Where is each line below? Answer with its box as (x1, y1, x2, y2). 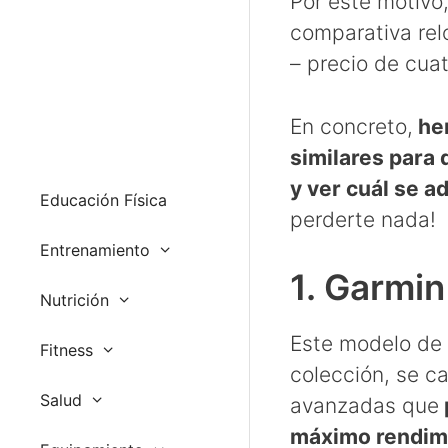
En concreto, (290, 113, 413, 139)
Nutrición (40, 289, 109, 310)
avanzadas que (290, 393, 439, 419)
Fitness (40, 339, 93, 360)
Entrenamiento (40, 239, 150, 260)
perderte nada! (290, 206, 436, 232)
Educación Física (40, 189, 167, 210)
